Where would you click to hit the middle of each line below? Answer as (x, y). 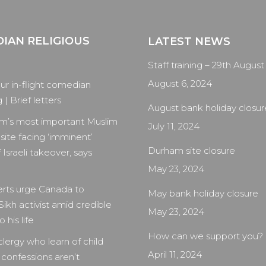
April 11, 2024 (175, 254)
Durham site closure (191, 151)
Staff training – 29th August (206, 65)
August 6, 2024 (180, 83)
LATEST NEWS (189, 42)
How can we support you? (205, 236)
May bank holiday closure (203, 193)
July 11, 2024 (174, 126)
